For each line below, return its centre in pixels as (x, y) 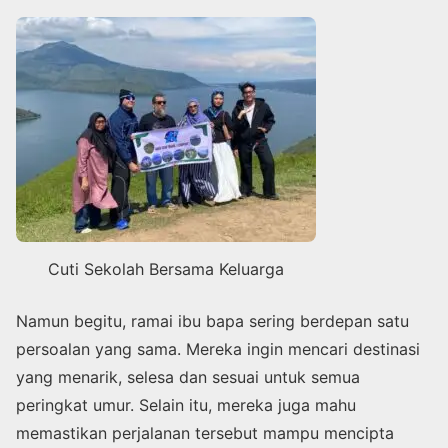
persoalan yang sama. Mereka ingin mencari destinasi (218, 348)
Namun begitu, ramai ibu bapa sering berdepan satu (212, 320)
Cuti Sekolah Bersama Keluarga (166, 268)
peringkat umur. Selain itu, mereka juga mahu (186, 404)
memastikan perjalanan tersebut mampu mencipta (205, 432)
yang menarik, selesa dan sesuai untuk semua (188, 376)
